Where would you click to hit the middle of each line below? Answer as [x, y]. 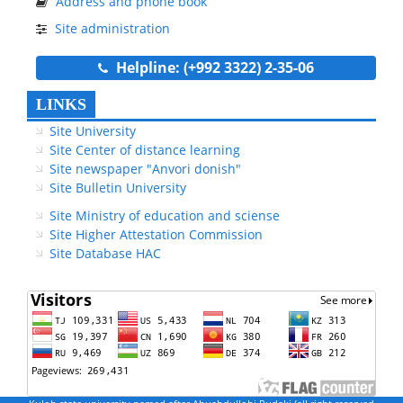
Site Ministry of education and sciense [165, 215]
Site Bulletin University [118, 187]
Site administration [112, 28]
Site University [93, 130]
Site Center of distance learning [145, 149]
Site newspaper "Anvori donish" [145, 168]
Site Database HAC [105, 253]
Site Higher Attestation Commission [156, 234]
